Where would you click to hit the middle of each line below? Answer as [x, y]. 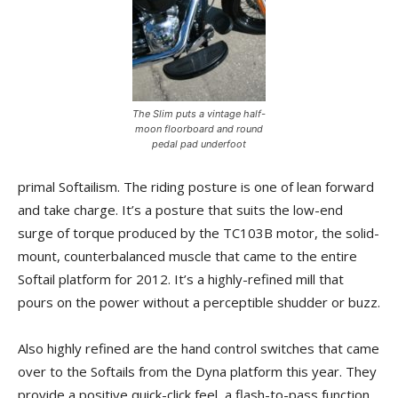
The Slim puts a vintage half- [199, 114]
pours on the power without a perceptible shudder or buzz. [199, 302]
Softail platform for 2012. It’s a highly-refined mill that [181, 279]
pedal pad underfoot [199, 144]
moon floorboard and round [199, 129]
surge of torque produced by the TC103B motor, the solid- [199, 233]
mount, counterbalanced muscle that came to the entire [187, 256]
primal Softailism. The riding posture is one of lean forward [196, 187]
